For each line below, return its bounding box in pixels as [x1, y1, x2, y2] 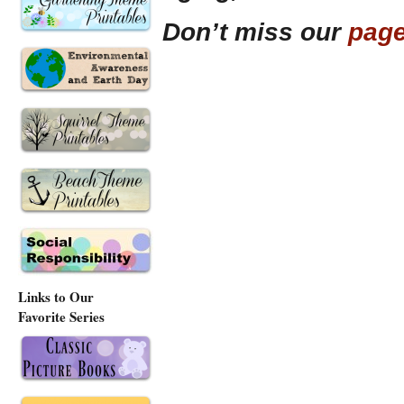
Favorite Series [18, 307, 105, 327]
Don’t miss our [162, 18, 348, 47]
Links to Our [18, 287, 94, 308]
